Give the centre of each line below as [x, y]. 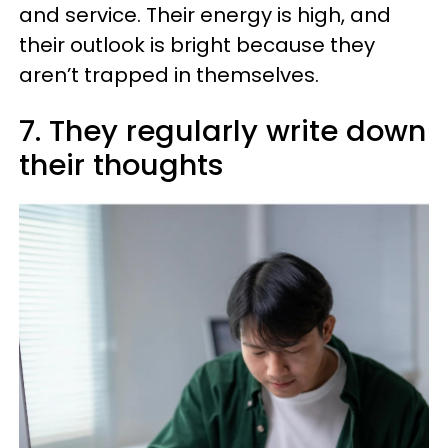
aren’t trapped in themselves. [169, 75]
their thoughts [121, 165]
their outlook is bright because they [197, 45]
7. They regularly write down [222, 131]
